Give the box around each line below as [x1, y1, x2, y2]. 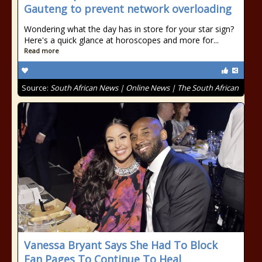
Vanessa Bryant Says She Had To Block [24, 238, 218, 252]
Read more [24, 46, 59, 55]
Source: [22, 82, 50, 93]
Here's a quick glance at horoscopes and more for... [24, 35, 219, 46]
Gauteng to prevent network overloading [24, 2, 232, 16]
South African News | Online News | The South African [50, 82, 239, 93]
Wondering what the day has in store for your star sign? [24, 23, 234, 35]
